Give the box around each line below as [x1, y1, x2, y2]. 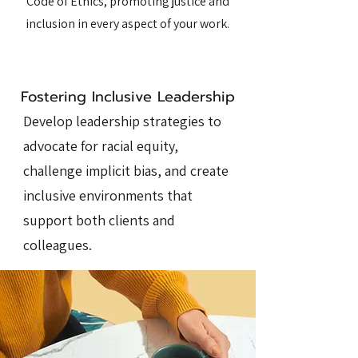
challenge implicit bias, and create [23, 161, 229, 180]
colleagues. [23, 235, 92, 254]
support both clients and [23, 210, 175, 229]
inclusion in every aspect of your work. [26, 14, 229, 32]
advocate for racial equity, [23, 136, 178, 155]
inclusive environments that [23, 185, 193, 205]
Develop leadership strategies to [23, 111, 221, 130]
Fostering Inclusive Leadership [21, 85, 235, 108]
